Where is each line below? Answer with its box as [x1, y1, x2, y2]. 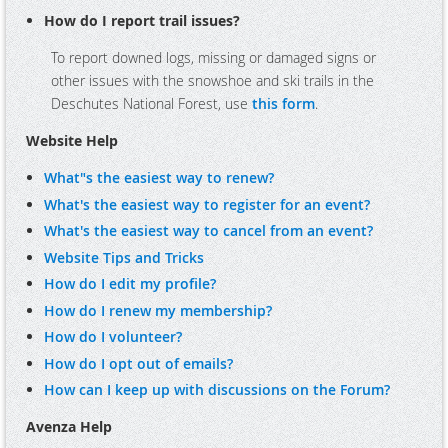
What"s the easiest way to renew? [44, 168, 274, 188]
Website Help [26, 131, 118, 151]
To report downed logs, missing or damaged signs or [51, 48, 376, 68]
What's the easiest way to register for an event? [44, 194, 370, 214]
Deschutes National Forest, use [51, 94, 252, 114]
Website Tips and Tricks [44, 247, 204, 267]
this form [252, 94, 315, 114]
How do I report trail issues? [44, 11, 240, 31]
